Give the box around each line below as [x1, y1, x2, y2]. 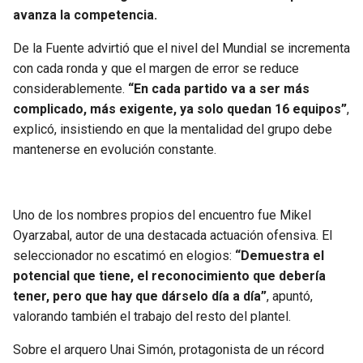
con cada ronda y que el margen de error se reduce [13, 61, 299, 77]
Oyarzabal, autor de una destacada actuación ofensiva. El [13, 228, 332, 244]
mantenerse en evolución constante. [13, 142, 216, 158]
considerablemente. [13, 81, 125, 97]
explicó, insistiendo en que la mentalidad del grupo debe [13, 122, 332, 138]
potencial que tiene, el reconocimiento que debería [13, 268, 326, 284]
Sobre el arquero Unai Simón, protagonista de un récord [13, 342, 324, 358]
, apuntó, [267, 288, 313, 305]
